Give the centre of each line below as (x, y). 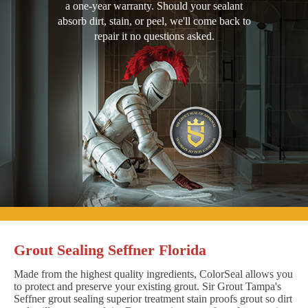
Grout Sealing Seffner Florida (110, 250)
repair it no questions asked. (154, 36)
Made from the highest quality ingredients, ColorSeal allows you (153, 274)
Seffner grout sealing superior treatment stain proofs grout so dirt (153, 298)
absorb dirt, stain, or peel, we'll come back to (154, 21)
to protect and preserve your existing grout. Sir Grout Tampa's (147, 286)
